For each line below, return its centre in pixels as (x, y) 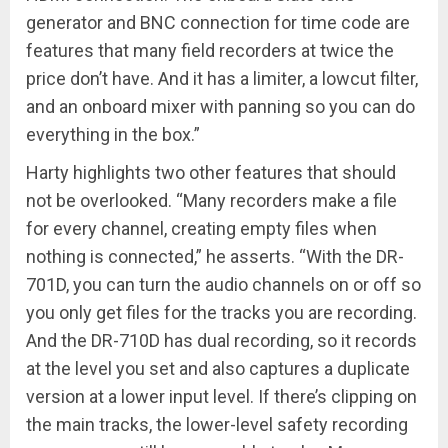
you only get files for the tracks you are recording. (221, 312)
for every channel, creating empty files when (201, 228)
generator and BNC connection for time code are (218, 22)
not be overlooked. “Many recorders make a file (211, 200)
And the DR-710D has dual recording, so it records (221, 340)
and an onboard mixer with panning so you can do (220, 106)
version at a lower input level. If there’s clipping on (221, 396)
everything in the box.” (113, 134)
